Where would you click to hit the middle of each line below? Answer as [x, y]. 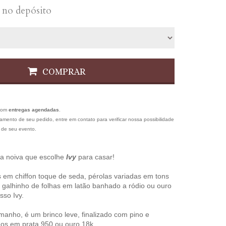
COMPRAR [64, 72]
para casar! [96, 157]
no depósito [26, 11]
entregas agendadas [34, 110]
